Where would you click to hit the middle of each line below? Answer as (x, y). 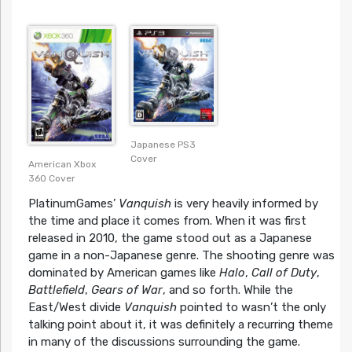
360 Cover (51, 179)
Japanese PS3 (163, 145)
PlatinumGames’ (73, 204)
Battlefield (56, 290)
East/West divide (76, 308)
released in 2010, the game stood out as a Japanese (170, 238)
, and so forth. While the (227, 290)
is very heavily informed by (244, 204)
